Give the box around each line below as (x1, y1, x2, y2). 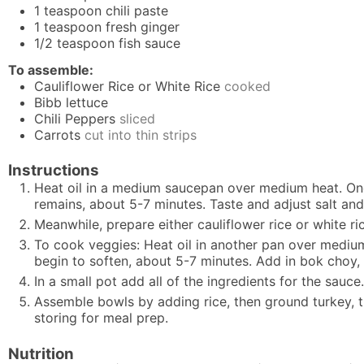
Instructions (8, 161, 99, 180)
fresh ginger (106, 18, 180, 35)
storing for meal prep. (34, 310, 168, 327)
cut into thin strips (84, 126, 197, 143)
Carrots (34, 126, 80, 143)
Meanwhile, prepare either (34, 216, 197, 233)
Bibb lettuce (34, 93, 108, 110)
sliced (119, 110, 155, 127)
